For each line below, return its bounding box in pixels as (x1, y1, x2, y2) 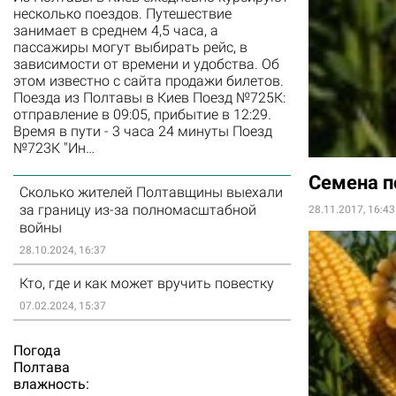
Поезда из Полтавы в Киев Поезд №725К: (13, 89, 286, 107)
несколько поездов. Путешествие (13, 5, 232, 23)
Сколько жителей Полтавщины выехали (19, 184, 283, 202)
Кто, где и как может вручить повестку (19, 275, 274, 293)
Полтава (13, 359, 70, 377)
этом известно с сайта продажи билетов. (13, 72, 284, 90)
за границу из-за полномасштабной (19, 202, 256, 219)
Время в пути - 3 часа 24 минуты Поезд (13, 123, 272, 141)
